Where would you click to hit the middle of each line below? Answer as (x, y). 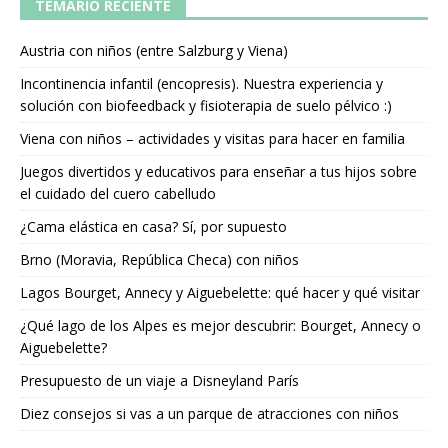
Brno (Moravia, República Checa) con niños (159, 260)
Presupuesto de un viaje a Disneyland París (159, 381)
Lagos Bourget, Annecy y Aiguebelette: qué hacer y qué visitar (220, 293)
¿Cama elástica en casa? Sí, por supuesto (153, 227)
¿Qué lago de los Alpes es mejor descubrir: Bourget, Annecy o (220, 326)
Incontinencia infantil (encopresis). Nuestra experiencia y (201, 84)
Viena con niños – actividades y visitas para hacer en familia (212, 139)
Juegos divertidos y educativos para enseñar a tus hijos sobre (218, 172)
